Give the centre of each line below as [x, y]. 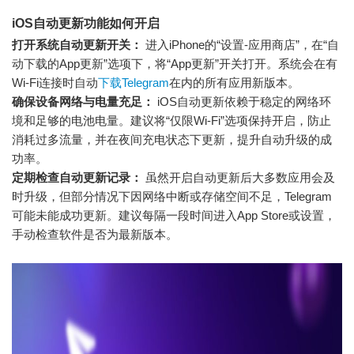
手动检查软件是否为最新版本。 [95, 235]
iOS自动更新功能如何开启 [86, 24]
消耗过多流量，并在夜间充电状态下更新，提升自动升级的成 [172, 140]
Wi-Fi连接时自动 [55, 83]
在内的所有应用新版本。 [234, 83]
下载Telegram [134, 83]
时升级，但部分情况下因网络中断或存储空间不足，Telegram [172, 197]
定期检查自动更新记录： [77, 178]
